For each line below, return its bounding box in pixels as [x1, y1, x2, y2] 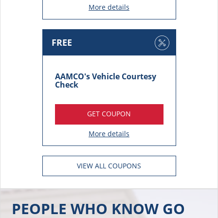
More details [89, 122, 129, 131]
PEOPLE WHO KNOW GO [12, 191, 185, 211]
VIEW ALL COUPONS [77, 154, 141, 163]
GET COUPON [87, 102, 131, 111]
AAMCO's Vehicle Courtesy [54, 64, 156, 74]
